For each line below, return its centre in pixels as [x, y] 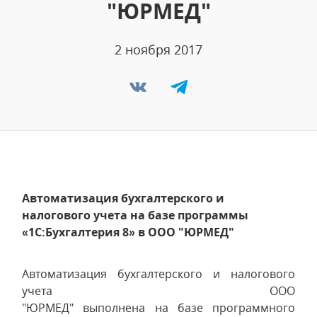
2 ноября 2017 [158, 50]
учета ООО [158, 291]
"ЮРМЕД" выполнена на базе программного [158, 308]
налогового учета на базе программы [135, 215]
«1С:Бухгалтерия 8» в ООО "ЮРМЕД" [128, 232]
